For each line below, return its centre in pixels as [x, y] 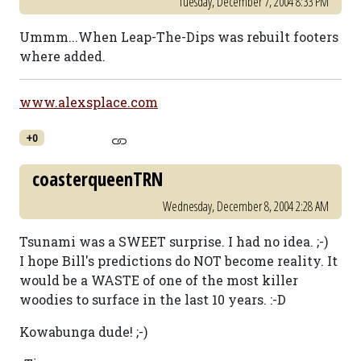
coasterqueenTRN [98, 179]
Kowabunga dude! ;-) [83, 332]
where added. [62, 56]
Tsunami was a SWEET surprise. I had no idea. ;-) [174, 241]
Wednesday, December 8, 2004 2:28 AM [246, 206]
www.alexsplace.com [89, 102]
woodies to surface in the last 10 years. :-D [153, 299]
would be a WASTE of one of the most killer [159, 280]
